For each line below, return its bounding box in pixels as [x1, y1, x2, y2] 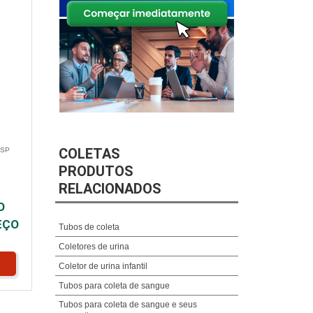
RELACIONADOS [58, 180, 161, 197]
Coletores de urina [58, 241, 129, 252]
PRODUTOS [58, 162, 133, 180]
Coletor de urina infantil [58, 261, 147, 271]
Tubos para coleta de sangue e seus [58, 299, 197, 310]
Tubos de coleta [58, 221, 119, 232]
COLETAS [58, 145, 120, 162]
